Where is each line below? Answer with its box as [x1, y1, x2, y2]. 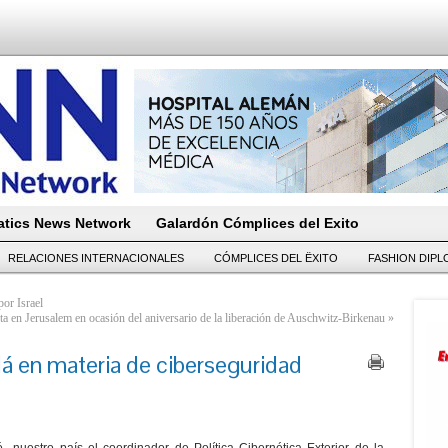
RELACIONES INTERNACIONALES [8, 252, 184, 264]
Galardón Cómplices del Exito [156, 215, 359, 231]
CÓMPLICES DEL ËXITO [214, 252, 338, 264]
